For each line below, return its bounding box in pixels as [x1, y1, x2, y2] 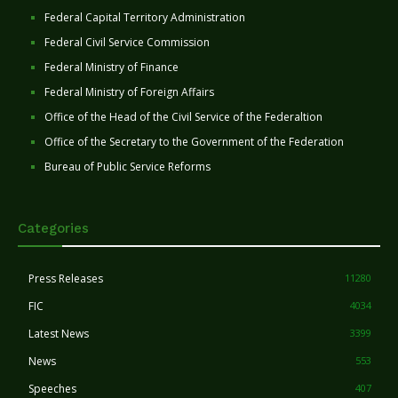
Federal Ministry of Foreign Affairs [44, 84, 214, 100]
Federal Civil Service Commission [44, 35, 210, 51]
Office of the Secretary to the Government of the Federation [44, 134, 344, 150]
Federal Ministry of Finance [44, 60, 179, 76]
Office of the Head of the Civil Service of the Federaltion [44, 109, 322, 125]
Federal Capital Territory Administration [44, 10, 245, 26]
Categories [18, 220, 89, 237]
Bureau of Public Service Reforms [44, 159, 211, 175]
